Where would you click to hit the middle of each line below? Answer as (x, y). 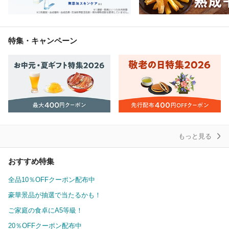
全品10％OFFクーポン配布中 (52, 179)
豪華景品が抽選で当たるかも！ (55, 195)
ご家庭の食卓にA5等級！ (45, 210)
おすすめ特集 (31, 161)
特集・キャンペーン (43, 41)
